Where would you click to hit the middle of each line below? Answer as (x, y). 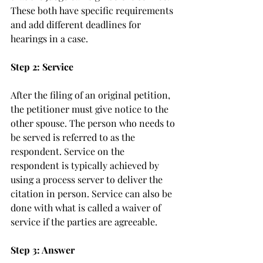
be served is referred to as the (74, 137)
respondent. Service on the (69, 151)
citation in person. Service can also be (92, 193)
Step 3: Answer (43, 250)
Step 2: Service (42, 67)
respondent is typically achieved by (86, 165)
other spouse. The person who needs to (94, 123)
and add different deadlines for (77, 24)
